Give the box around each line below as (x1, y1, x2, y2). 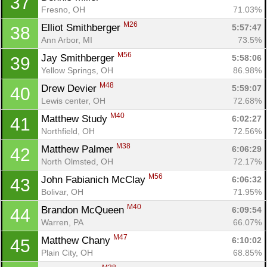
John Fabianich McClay (41, 173, 148, 185)
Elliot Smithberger (41, 21, 123, 33)
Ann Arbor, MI (41, 35, 92, 45)
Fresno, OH (41, 4, 85, 14)
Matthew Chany (41, 234, 113, 246)
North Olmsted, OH (41, 156, 113, 166)
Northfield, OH (41, 126, 95, 136)
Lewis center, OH (41, 95, 105, 105)
